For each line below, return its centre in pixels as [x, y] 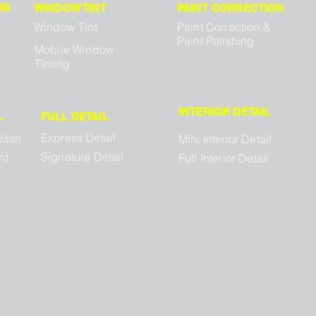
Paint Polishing [216, 41]
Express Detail [79, 138]
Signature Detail [83, 157]
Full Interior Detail [224, 158]
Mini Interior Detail [225, 139]
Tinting [53, 64]
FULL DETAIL [75, 117]
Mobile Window [75, 50]
